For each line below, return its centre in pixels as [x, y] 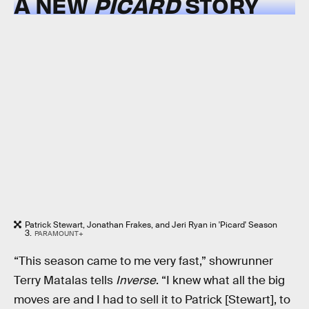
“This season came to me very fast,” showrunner [143, 261]
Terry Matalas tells [65, 281]
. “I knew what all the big [220, 281]
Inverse [136, 281]
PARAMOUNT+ [59, 233]
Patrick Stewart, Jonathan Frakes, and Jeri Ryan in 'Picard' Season [151, 225]
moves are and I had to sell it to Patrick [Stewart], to [152, 300]
